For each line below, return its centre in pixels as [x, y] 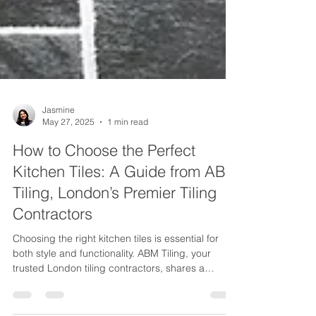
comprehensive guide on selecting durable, [111, 308]
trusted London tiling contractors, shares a [109, 293]
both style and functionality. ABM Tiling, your [112, 279]
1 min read [128, 147]
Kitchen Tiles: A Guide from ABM [126, 197]
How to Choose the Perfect [104, 176]
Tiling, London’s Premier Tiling [115, 218]
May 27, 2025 [68, 147]
